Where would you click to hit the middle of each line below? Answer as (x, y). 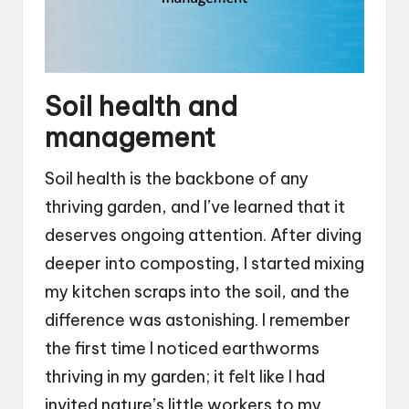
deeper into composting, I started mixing (204, 263)
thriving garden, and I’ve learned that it (195, 206)
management (130, 137)
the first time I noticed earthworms (182, 348)
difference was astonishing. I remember (198, 320)
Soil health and (141, 106)
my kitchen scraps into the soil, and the (197, 291)
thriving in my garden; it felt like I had (185, 376)
